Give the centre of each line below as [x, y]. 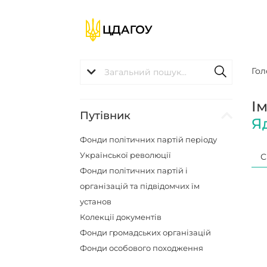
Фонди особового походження [142, 248]
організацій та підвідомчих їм [140, 186]
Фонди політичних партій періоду [149, 139]
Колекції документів [121, 217]
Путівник [105, 116]
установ [96, 201]
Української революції [126, 155]
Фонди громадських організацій [146, 232]
